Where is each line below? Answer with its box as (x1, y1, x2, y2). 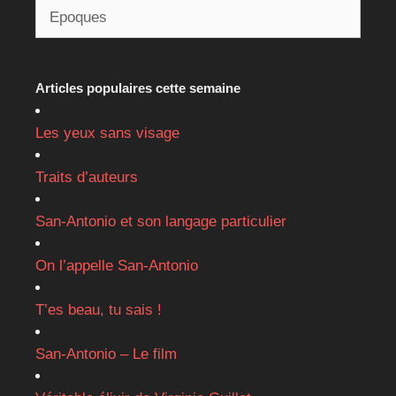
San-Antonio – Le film (35, 346, 177, 363)
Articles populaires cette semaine (35, 80, 240, 96)
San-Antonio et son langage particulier (35, 213, 286, 231)
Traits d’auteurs (35, 169, 138, 187)
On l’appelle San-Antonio (35, 257, 198, 275)
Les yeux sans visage (35, 125, 179, 142)
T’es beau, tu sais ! (35, 301, 162, 319)
